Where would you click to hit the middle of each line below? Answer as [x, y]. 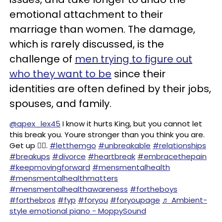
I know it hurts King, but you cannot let [131, 123]
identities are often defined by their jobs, [110, 88]
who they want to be [60, 74]
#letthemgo [73, 145]
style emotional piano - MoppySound [78, 211]
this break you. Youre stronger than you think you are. [107, 134]
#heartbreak [111, 156]
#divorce [69, 156]
